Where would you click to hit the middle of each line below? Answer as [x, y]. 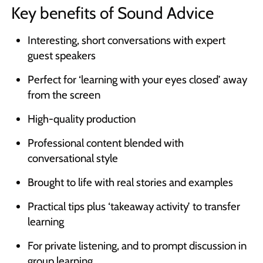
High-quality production [81, 119]
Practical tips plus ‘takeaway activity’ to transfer [134, 206]
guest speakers [61, 56]
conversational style [73, 159]
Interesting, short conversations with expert [126, 41]
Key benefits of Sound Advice [112, 13]
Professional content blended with [105, 143]
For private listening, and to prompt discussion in [137, 245]
